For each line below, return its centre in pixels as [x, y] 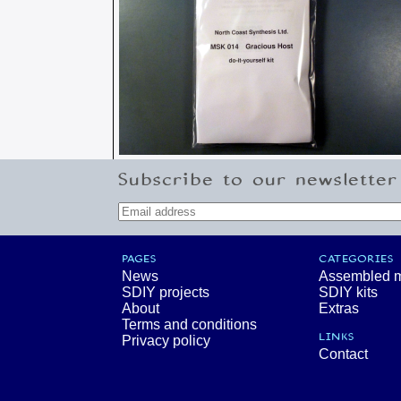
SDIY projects [166, 293]
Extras [339, 309]
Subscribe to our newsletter [258, 181]
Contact [343, 354]
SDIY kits [348, 293]
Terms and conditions [189, 325]
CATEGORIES [356, 259]
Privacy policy [166, 341]
